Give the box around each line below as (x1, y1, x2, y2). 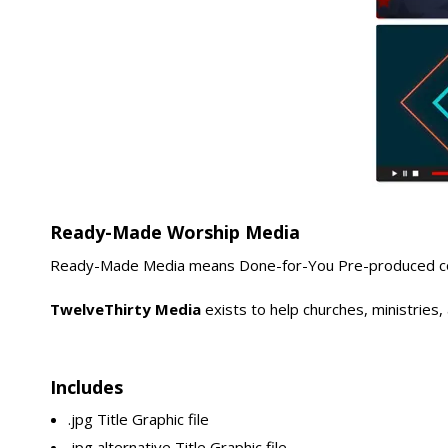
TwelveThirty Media (50, 299, 206, 320)
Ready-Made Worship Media (50, 219, 301, 244)
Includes (50, 375, 124, 400)
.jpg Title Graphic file (68, 409, 210, 430)
